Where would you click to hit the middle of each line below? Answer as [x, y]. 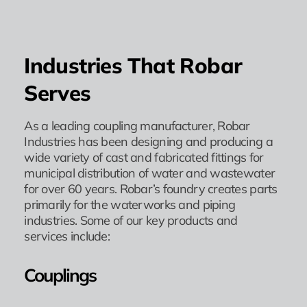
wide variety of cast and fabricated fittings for [144, 157]
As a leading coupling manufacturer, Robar [137, 125]
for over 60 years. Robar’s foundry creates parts [151, 188]
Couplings [60, 275]
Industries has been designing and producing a [148, 141]
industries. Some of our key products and [131, 220]
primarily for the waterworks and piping [130, 204]
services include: [67, 236]
